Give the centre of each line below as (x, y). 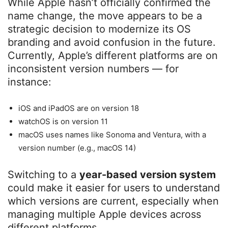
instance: (30, 82)
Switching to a (44, 175)
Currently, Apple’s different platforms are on (113, 56)
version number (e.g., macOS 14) (77, 148)
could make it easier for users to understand (114, 188)
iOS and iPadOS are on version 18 (79, 108)
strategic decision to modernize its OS (99, 29)
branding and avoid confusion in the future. (112, 42)
